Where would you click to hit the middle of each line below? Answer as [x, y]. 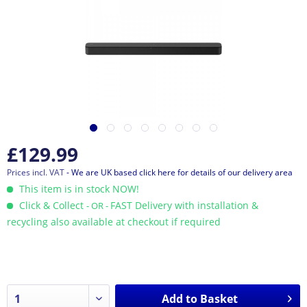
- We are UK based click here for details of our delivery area [180, 172]
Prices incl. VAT [37, 172]
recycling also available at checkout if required [114, 222]
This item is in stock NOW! [78, 189]
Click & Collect [51, 205]
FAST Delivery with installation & [184, 205]
